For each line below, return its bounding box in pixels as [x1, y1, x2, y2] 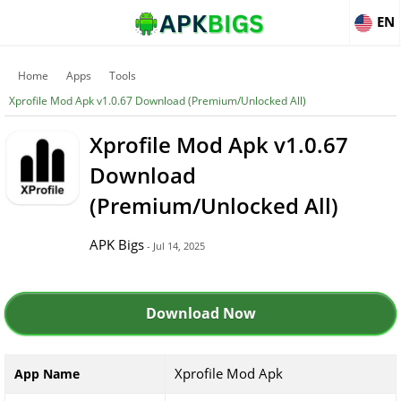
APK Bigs [90, 235, 144, 253]
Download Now [145, 303, 256, 323]
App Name [14, 365, 80, 382]
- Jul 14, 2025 [144, 239, 205, 252]
